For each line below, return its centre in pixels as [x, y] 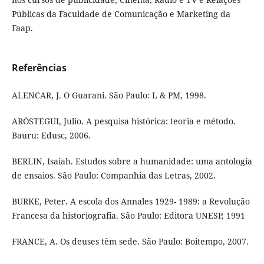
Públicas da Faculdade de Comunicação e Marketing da [121, 14]
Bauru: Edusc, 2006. [51, 136]
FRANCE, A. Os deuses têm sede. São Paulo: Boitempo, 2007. [130, 242]
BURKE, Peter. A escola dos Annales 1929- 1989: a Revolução [131, 202]
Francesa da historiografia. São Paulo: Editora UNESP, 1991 [128, 216]
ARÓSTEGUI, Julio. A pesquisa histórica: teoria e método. [123, 121]
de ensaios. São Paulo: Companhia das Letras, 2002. [113, 176]
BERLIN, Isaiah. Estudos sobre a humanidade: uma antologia [132, 161]
